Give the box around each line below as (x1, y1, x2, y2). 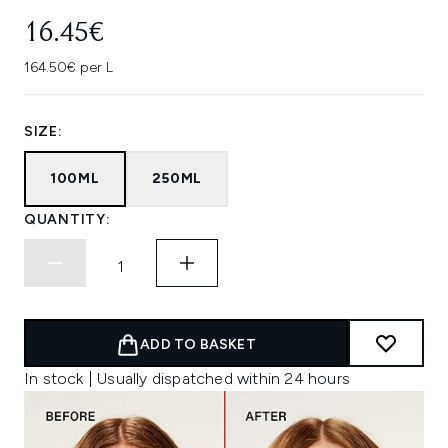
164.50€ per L (24, 59, 113, 76)
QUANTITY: (24, 211, 111, 228)
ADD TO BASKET (140, 336, 256, 353)
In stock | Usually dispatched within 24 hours (24, 369, 350, 388)
